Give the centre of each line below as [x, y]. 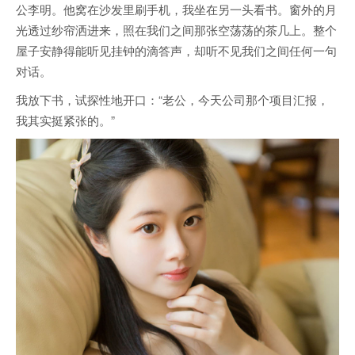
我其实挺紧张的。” [65, 120]
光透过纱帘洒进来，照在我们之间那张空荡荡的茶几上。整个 [176, 29]
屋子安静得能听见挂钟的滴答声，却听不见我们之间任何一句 [176, 50]
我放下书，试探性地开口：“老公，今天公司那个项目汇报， [172, 99]
